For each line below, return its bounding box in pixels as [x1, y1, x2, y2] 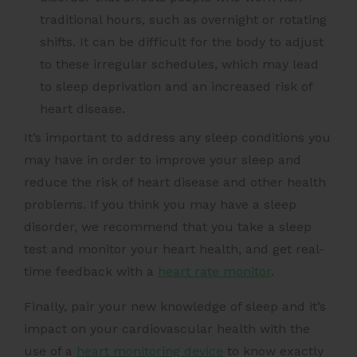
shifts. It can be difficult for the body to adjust [40, 34, 324, 50]
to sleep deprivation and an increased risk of [40, 79, 312, 95]
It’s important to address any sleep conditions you [24, 130, 331, 146]
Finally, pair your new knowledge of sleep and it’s [24, 299, 326, 315]
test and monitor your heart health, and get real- [24, 241, 324, 257]
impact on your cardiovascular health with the [24, 321, 310, 337]
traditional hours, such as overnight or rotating [40, 12, 327, 28]
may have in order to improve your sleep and [24, 152, 301, 168]
